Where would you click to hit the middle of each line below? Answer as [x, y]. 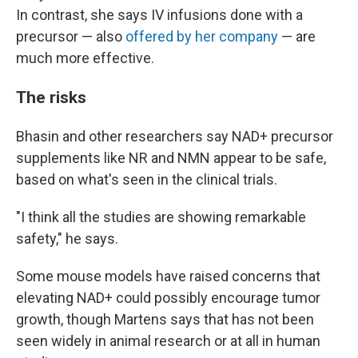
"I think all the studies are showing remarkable [161, 217]
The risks [53, 97]
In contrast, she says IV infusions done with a [159, 15]
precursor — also [71, 37]
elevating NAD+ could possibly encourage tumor [168, 298]
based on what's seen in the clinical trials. [147, 180]
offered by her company [202, 37]
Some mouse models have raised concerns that [168, 276]
